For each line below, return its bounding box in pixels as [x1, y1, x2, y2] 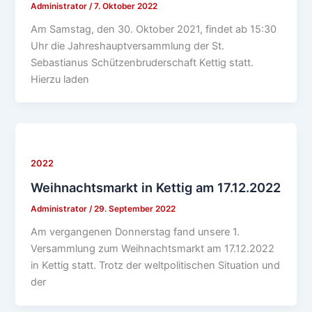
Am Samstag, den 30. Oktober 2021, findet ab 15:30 [31, 22, 277, 36]
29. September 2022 [94, 204, 176, 214]
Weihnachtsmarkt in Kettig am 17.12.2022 [31, 180, 281, 196]
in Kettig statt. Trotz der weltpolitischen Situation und [31, 258, 281, 272]
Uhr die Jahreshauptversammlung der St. [31, 39, 225, 52]
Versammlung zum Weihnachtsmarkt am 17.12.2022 [31, 242, 275, 255]
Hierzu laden [31, 72, 90, 86]
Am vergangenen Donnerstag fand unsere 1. [31, 225, 240, 238]
